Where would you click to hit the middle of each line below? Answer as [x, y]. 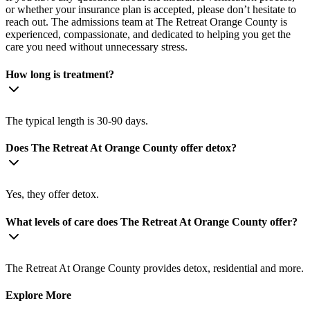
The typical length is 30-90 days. [77, 120]
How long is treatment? [60, 74]
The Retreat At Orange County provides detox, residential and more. [155, 268]
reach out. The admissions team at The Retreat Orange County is [146, 22]
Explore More [38, 295]
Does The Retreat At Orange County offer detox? [121, 148]
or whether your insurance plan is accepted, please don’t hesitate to [151, 10]
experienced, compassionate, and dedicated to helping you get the [148, 35]
